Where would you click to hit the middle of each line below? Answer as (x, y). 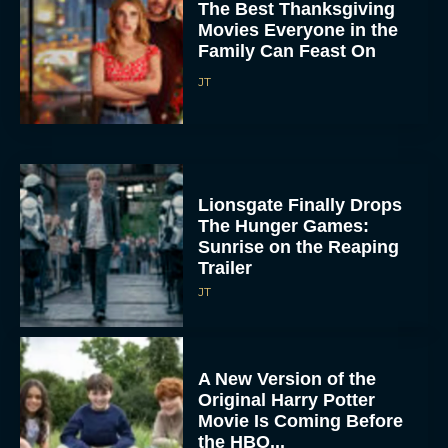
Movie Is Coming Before (301, 376)
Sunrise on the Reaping (299, 203)
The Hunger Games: (284, 182)
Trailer (225, 224)
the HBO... (242, 397)
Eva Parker (230, 421)
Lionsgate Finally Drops (300, 161)
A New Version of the (287, 334)
